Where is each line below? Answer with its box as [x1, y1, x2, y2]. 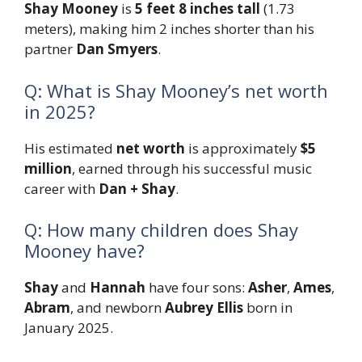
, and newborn [70, 298, 165, 318]
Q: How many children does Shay [24, 217, 298, 242]
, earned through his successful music [72, 158, 312, 178]
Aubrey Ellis [165, 298, 243, 318]
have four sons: [145, 278, 248, 297]
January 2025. [24, 318, 113, 338]
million [24, 158, 72, 178]
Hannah [90, 278, 145, 297]
